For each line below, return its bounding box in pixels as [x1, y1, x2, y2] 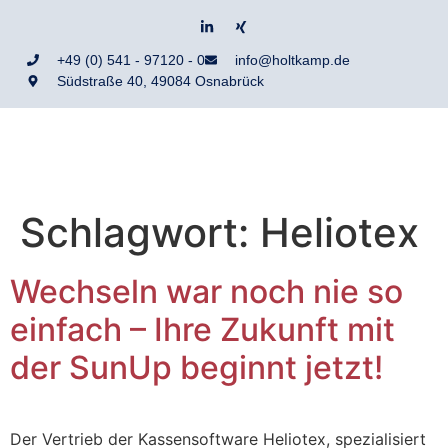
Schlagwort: [20, 207, 260, 257]
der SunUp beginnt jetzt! [10, 347, 383, 387]
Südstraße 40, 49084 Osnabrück [56, 72, 264, 89]
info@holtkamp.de [234, 51, 350, 68]
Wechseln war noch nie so [10, 271, 403, 311]
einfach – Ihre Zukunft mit [10, 309, 395, 349]
